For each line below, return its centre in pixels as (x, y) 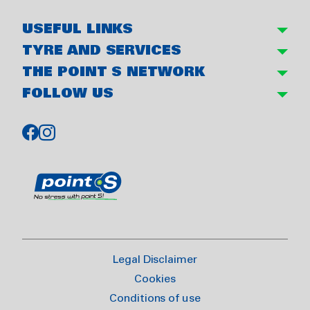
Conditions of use (155, 299)
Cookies (155, 280)
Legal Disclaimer (155, 260)
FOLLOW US (68, 94)
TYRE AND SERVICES (102, 52)
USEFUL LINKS (78, 30)
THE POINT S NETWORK (114, 73)
